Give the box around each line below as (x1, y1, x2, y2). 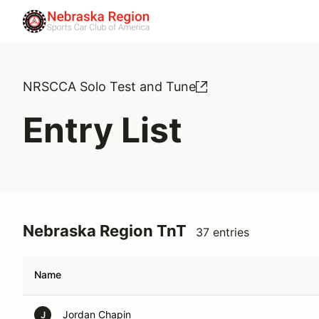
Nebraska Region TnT (23, 221, 187, 240)
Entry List (23, 109, 182, 151)
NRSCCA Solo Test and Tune (23, 79, 196, 94)
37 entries (196, 225, 249, 239)
